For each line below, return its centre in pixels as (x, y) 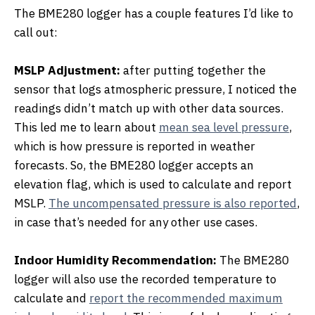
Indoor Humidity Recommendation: (115, 261)
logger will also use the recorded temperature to (145, 279)
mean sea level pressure (224, 127)
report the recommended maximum (186, 298)
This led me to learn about (86, 127)
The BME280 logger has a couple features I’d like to (154, 13)
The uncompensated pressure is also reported (173, 203)
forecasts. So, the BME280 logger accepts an (134, 165)
